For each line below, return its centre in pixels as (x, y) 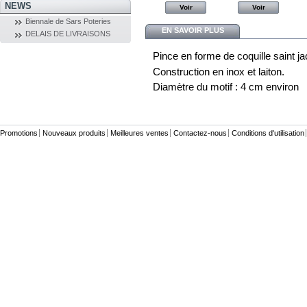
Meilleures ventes (139, 133)
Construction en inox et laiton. (219, 71)
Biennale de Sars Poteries (69, 21)
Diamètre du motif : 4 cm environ (226, 87)
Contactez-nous (200, 133)
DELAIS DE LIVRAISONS (68, 34)
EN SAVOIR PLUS (193, 30)
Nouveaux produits (74, 133)
